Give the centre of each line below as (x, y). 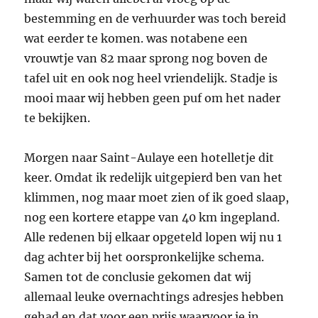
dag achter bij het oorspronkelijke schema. (144, 257)
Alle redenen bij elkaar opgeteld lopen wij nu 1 (153, 237)
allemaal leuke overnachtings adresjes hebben (154, 296)
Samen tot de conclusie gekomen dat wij (138, 276)
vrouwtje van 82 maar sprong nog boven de (146, 58)
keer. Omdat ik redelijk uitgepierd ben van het (154, 177)
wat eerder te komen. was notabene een (136, 38)
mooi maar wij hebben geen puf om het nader (153, 98)
